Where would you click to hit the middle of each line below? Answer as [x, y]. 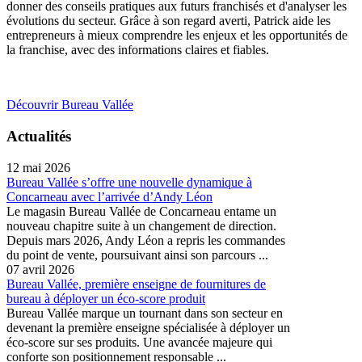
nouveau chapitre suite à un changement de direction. [141, 225]
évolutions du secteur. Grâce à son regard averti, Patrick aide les [168, 21]
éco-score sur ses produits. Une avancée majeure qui [139, 342]
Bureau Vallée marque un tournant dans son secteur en [145, 313]
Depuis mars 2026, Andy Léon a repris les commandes [146, 240]
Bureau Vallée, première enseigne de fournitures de [136, 284]
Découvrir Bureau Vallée [70, 105]
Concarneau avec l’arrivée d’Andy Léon [109, 196]
